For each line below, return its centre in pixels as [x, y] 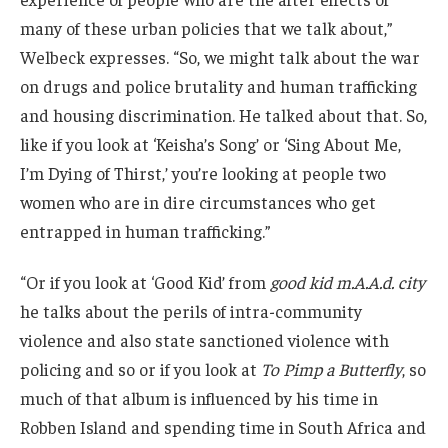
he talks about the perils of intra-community [191, 311]
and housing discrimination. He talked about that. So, [223, 114]
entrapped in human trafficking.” [145, 230]
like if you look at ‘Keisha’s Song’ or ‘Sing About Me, [210, 143]
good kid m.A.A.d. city [347, 282]
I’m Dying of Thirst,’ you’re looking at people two [203, 172]
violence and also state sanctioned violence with [204, 340]
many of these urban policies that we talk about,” [206, 27]
